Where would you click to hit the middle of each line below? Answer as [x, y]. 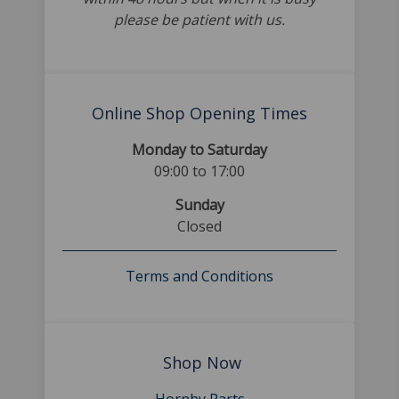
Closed [199, 226]
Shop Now [199, 362]
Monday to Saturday [199, 150]
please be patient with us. [199, 20]
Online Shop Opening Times [199, 113]
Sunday [199, 205]
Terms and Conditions [199, 276]
